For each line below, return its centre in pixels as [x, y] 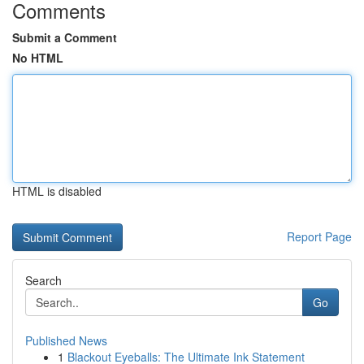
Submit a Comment [65, 37]
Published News [66, 340]
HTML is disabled [57, 191]
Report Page [319, 236]
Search [43, 280]
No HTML [38, 58]
